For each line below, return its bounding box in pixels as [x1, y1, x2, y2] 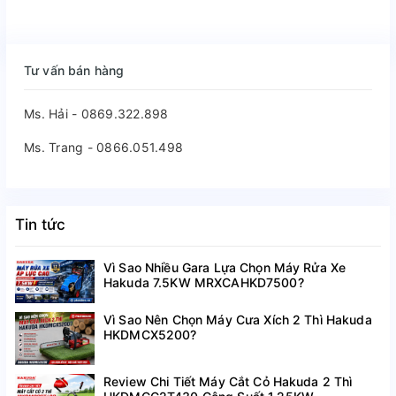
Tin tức [15, 215, 65, 233]
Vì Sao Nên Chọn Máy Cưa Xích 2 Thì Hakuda [103, 311, 372, 327]
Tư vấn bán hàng [24, 62, 125, 78]
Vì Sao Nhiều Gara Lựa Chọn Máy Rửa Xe [103, 259, 346, 275]
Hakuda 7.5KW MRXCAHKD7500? [103, 274, 304, 290]
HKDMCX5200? [103, 326, 197, 342]
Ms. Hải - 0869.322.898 [24, 105, 169, 121]
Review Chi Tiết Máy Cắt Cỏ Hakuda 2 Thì [103, 373, 353, 389]
